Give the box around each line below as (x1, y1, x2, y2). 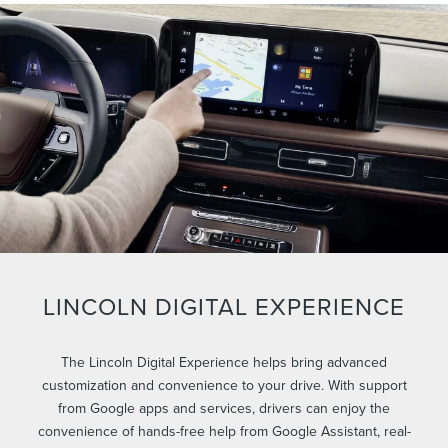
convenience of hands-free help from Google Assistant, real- (37, 421, 411, 442)
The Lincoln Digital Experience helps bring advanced (61, 352, 387, 373)
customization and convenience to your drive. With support (41, 375, 407, 396)
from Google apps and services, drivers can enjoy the (58, 398, 390, 419)
